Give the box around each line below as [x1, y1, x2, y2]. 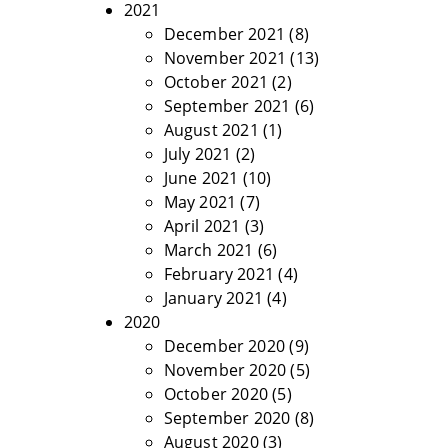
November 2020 [163, 359, 287, 381]
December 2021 [163, 23, 286, 45]
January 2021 [163, 287, 263, 309]
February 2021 [163, 263, 275, 285]
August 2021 [163, 119, 259, 141]
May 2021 [163, 191, 237, 213]
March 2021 [163, 239, 254, 261]
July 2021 [163, 143, 232, 165]
